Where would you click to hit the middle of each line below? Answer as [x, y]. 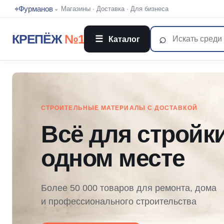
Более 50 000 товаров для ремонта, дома [129, 188]
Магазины [76, 9]
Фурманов [36, 9]
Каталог [123, 39]
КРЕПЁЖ [37, 39]
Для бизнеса [149, 9]
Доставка [110, 9]
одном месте [113, 158]
